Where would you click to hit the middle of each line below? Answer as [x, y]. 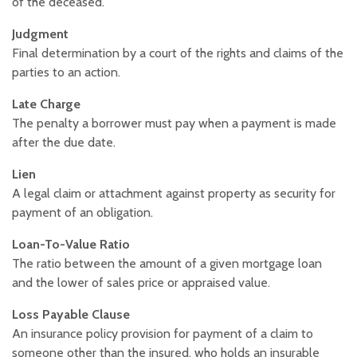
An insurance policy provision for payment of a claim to [163, 334]
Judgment [40, 34]
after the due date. [64, 143]
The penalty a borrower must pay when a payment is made [174, 124]
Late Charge [46, 104]
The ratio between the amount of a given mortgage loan [167, 264]
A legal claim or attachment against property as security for [174, 194]
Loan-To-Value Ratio [71, 245]
